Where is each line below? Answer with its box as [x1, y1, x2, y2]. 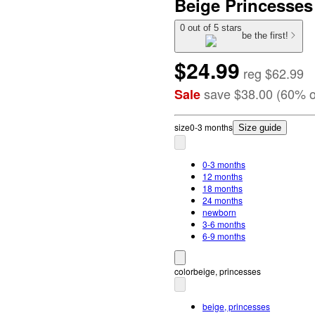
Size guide [238, 122, 281, 133]
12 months [202, 169, 243, 182]
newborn [202, 205, 236, 218]
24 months [202, 193, 243, 206]
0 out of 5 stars [180, 22, 242, 33]
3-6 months [202, 217, 245, 230]
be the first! [242, 30, 288, 41]
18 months [202, 181, 243, 194]
